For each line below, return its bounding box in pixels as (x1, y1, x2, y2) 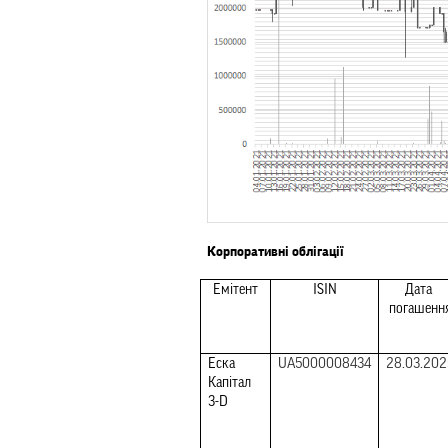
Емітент (213, 283, 258, 297)
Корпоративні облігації (207, 245, 344, 259)
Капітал (208, 376, 251, 390)
